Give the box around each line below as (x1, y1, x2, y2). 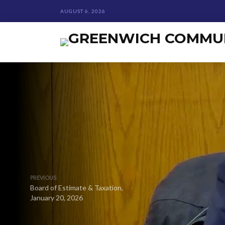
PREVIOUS (30, 174, 56, 181)
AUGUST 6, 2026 (60, 8, 105, 14)
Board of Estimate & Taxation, (30, 183, 123, 192)
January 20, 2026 (30, 193, 83, 202)
